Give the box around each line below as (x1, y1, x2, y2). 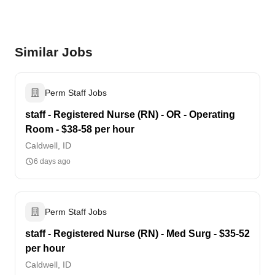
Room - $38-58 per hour (25, 124, 134, 134)
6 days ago (34, 157, 71, 166)
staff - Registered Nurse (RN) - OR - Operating (25, 109, 235, 120)
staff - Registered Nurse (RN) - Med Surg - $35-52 (25, 228, 250, 239)
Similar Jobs (15, 45, 93, 59)
